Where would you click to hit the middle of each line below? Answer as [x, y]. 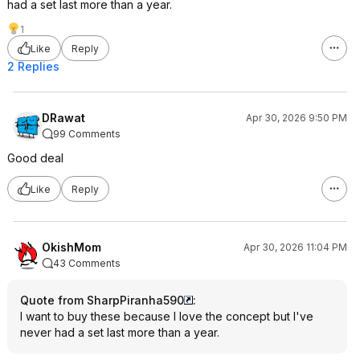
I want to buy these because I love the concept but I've [167, 316]
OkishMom [72, 247]
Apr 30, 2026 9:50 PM [297, 118]
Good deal [35, 158]
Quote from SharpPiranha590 [102, 300]
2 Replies [33, 66]
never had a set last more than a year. [120, 332]
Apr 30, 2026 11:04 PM [295, 247]
